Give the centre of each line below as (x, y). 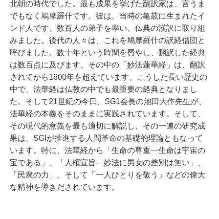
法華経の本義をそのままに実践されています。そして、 (108, 114)
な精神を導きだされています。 (65, 187)
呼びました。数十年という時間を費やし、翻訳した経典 (108, 53)
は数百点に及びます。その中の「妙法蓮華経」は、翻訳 (108, 65)
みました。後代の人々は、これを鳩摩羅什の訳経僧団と (108, 40)
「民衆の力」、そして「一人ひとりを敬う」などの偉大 (108, 175)
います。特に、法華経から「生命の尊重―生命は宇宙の (108, 150)
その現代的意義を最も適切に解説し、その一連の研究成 (108, 126)
